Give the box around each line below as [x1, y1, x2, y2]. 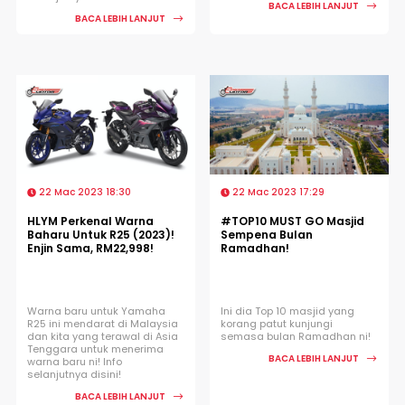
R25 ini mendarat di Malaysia [27, 316, 178, 331]
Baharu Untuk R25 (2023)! [27, 226, 174, 242]
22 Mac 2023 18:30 [36, 184, 131, 199]
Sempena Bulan [221, 226, 313, 242]
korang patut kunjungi [221, 316, 333, 331]
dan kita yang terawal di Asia [27, 328, 178, 344]
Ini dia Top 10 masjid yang [221, 303, 354, 318]
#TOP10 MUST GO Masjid [221, 212, 364, 229]
